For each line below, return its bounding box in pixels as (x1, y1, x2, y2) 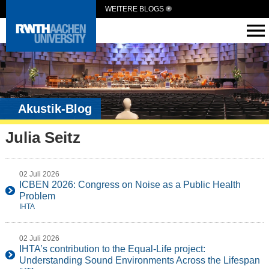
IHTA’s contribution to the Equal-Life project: (19, 244, 205, 255)
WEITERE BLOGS (105, 5, 164, 13)
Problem (19, 191, 55, 202)
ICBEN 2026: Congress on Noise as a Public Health (19, 180, 241, 190)
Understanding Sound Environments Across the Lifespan (19, 255, 260, 266)
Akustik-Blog (18, 102, 92, 116)
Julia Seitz (5, 128, 80, 147)
